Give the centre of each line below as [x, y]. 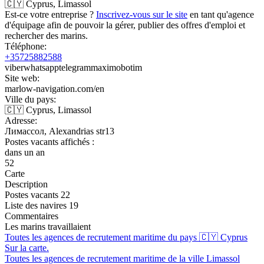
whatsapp [41, 67]
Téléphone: [26, 46]
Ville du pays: [30, 99]
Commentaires [32, 216]
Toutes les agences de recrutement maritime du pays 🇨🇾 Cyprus [126, 237]
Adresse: [21, 120]
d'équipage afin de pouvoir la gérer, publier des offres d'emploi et [125, 25]
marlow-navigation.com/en [55, 88]
